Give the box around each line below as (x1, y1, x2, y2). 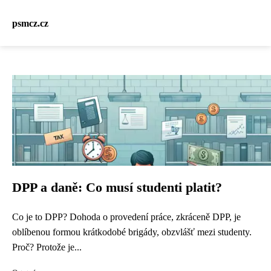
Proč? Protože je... (12, 242, 82, 252)
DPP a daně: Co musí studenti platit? (12, 180, 222, 195)
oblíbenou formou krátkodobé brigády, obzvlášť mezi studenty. (12, 227, 252, 237)
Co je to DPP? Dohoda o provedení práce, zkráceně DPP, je (12, 212, 241, 222)
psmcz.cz (12, 18, 48, 28)
